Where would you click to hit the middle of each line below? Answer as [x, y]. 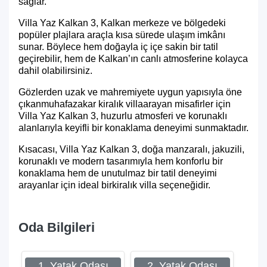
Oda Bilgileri [57, 227]
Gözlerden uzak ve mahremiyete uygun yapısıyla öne [130, 92]
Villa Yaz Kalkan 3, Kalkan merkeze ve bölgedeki [122, 23]
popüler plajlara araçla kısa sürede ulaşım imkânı [122, 35]
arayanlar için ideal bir [65, 185]
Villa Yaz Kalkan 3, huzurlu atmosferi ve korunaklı [123, 116]
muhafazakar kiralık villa [92, 104]
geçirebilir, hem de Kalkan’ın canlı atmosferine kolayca [133, 59]
